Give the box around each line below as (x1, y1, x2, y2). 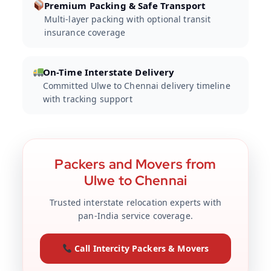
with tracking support (42, 93, 132, 105)
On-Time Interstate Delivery (42, 66, 175, 79)
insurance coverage (44, 27, 126, 39)
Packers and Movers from (54, 155, 217, 174)
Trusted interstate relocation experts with (50, 197, 221, 209)
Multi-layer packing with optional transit (44, 13, 211, 25)
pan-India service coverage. (78, 210, 193, 222)
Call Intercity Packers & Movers (71, 243, 209, 255)
